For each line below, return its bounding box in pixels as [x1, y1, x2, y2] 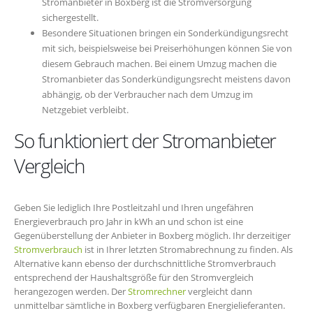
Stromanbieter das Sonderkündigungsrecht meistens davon [42, 73, 291, 86]
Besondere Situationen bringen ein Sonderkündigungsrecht [42, 27, 289, 40]
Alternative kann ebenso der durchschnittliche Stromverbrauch [14, 257, 276, 270]
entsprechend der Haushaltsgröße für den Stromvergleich [14, 271, 254, 284]
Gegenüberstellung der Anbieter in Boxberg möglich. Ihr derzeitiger [14, 229, 291, 242]
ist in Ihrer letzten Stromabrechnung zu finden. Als [82, 243, 293, 256]
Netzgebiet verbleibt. [42, 103, 129, 117]
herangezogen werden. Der [14, 285, 128, 298]
